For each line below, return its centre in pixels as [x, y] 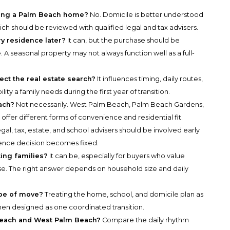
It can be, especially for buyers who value [117, 156]
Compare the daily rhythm [145, 220]
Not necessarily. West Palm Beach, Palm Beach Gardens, [109, 105]
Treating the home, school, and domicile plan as [123, 195]
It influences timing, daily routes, [149, 79]
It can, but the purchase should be [123, 41]
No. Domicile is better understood [146, 15]
